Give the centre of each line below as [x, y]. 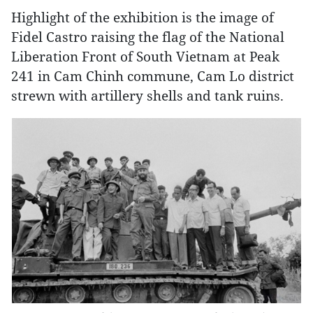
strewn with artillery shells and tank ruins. [147, 95]
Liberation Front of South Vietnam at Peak [145, 56]
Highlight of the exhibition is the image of [143, 17]
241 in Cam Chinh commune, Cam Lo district [153, 76]
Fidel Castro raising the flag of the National [148, 37]
